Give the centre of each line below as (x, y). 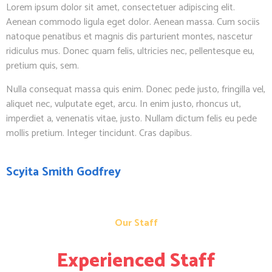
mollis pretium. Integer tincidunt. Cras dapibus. (99, 133)
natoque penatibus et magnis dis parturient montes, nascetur (129, 37)
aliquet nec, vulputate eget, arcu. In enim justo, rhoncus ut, (124, 104)
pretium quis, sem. (42, 66)
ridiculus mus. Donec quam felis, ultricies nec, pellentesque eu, (130, 52)
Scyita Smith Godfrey (63, 172)
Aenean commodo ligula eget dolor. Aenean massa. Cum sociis (133, 22)
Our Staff (136, 223)
